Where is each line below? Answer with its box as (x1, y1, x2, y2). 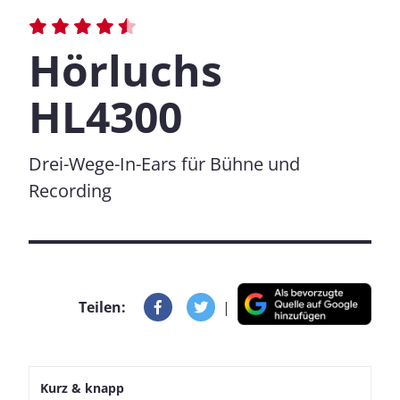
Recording (29, 179, 112, 203)
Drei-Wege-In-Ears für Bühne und (29, 152, 300, 176)
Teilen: (79, 296, 126, 317)
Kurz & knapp (40, 379, 124, 397)
